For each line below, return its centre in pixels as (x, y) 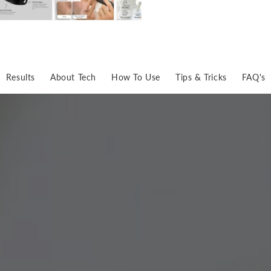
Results (20, 77)
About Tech (73, 77)
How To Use (136, 77)
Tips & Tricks (201, 77)
